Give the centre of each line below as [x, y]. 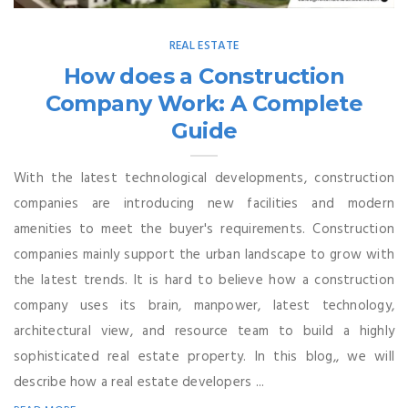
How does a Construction [204, 76]
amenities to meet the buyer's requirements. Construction [204, 229]
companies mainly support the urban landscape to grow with [204, 255]
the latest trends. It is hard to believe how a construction [204, 280]
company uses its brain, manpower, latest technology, [204, 306]
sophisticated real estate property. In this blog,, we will [204, 357]
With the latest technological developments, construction [204, 178]
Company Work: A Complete [204, 103]
